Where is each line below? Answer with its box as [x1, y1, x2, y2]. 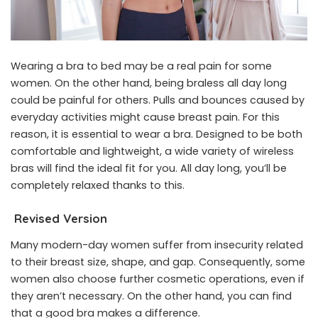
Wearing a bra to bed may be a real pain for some [11, 58, 272, 73]
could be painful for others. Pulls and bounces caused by [11, 92, 305, 107]
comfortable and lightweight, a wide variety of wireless [11, 143, 294, 158]
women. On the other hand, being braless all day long [11, 75, 287, 90]
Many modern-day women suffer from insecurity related [11, 238, 303, 253]
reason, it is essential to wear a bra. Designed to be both [11, 126, 302, 141]
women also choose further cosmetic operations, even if [11, 272, 305, 287]
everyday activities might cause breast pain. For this [11, 109, 280, 124]
